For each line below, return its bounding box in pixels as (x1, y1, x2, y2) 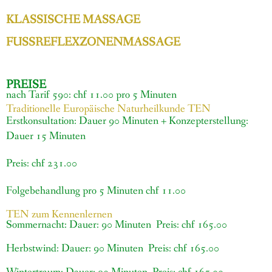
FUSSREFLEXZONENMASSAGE (6, 35, 180, 51)
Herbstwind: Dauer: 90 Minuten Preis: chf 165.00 (6, 241, 219, 256)
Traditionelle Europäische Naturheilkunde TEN (6, 101, 211, 117)
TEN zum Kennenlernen (6, 207, 112, 222)
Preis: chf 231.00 (6, 156, 77, 171)
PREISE (6, 77, 46, 93)
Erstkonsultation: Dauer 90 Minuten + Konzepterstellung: (6, 114, 248, 129)
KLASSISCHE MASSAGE (6, 12, 140, 29)
